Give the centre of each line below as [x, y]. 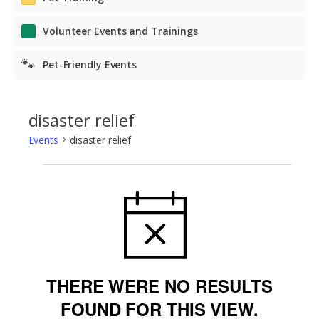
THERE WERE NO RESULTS [159, 285]
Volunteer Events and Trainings [120, 31]
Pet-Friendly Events [90, 64]
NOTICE [203, 191]
